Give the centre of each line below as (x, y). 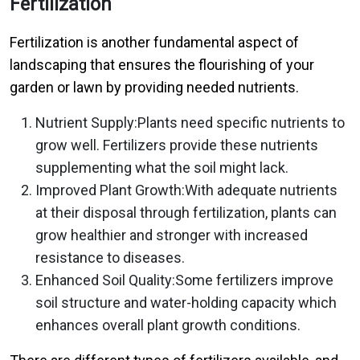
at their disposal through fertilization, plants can (186, 213)
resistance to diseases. (110, 258)
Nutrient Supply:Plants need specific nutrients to (190, 123)
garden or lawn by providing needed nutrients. (154, 87)
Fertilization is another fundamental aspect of (154, 42)
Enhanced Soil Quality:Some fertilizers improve (184, 280)
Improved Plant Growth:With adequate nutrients (186, 190)
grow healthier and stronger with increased (172, 235)
